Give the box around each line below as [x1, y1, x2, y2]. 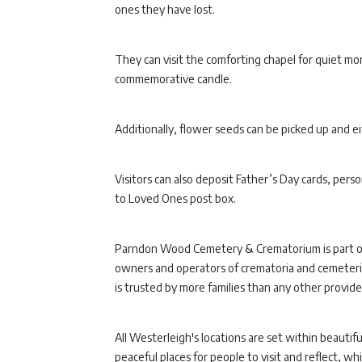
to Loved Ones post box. [115, 192, 236, 205]
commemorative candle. [115, 72, 232, 86]
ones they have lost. [115, 2, 215, 16]
